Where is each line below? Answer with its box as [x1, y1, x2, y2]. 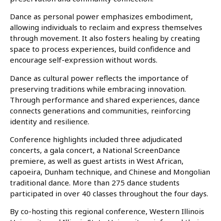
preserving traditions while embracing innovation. [10, 83, 186, 94]
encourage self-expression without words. [10, 55, 157, 65]
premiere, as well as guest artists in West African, [10, 155, 184, 166]
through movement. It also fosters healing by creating [10, 33, 200, 43]
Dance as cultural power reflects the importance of [10, 73, 188, 83]
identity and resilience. [10, 116, 89, 126]
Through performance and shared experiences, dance [10, 94, 200, 105]
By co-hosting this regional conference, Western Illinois [10, 206, 204, 217]
